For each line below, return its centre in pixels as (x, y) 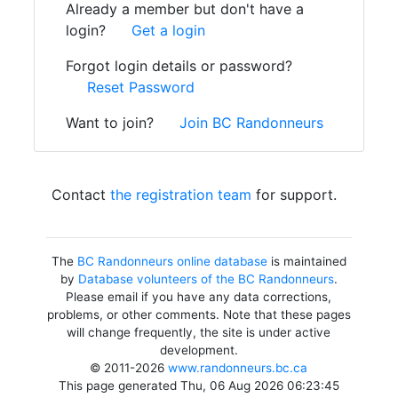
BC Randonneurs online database (172, 261)
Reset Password (141, 87)
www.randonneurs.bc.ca (238, 368)
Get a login (168, 30)
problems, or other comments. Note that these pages (199, 314)
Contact (81, 195)
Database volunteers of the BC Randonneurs (206, 279)
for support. (294, 195)
